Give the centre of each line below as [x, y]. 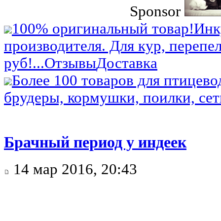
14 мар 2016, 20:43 [73, 169]
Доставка [127, 63]
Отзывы [70, 63]
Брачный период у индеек [95, 142]
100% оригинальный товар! [103, 29]
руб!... [24, 63]
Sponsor [155, 12]
